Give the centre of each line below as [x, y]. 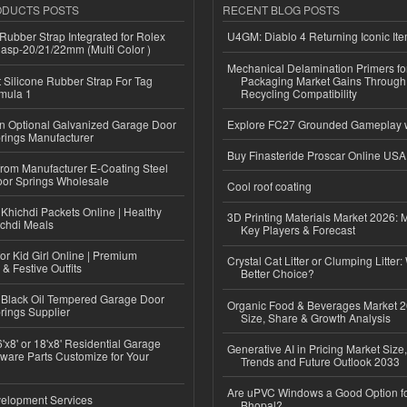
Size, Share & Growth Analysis [316, 317]
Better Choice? [278, 273]
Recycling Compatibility [299, 93]
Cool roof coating [269, 186]
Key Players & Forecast [298, 230]
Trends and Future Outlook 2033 [320, 361]
